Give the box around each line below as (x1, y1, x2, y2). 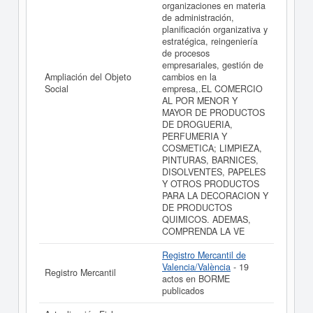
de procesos (162, 47, 210, 59)
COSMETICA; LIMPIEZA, (162, 142, 262, 154)
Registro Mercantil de (162, 249, 246, 261)
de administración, (162, 11, 234, 24)
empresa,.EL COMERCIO (162, 82, 263, 95)
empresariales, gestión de (162, 59, 263, 71)
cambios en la (162, 71, 217, 83)
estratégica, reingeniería (162, 35, 258, 48)
